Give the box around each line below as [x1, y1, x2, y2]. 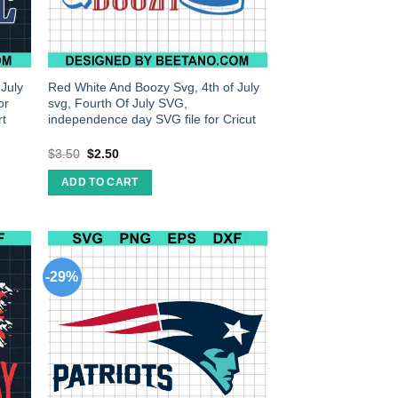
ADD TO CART [60, 177, 139, 188]
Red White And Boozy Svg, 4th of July [48, 80, 260, 95]
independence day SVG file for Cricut [48, 112, 257, 127]
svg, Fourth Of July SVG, [48, 96, 188, 111]
